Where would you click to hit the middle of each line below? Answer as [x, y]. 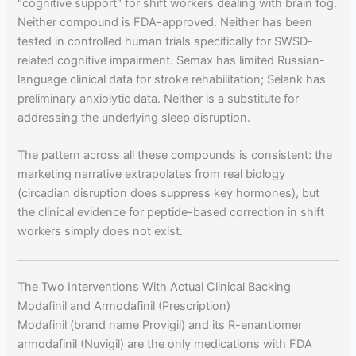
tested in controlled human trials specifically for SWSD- [166, 41]
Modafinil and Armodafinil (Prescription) [124, 306]
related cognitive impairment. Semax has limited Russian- [172, 60]
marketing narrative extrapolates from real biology [152, 174]
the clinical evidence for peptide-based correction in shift [171, 213]
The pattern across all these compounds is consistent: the [175, 155]
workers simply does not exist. [101, 232]
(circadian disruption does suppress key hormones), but [169, 193]
